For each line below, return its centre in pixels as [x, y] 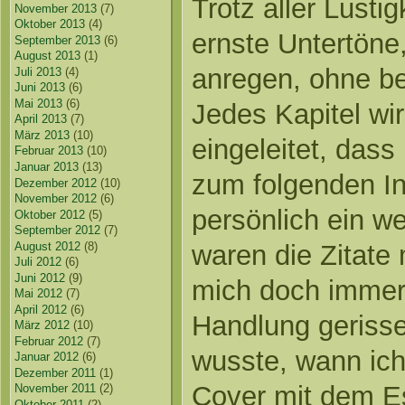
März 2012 [42, 325]
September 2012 [58, 231]
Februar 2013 [49, 151]
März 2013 [42, 135]
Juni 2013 [40, 88]
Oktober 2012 [50, 214]
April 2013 [41, 119]
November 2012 [56, 199]
